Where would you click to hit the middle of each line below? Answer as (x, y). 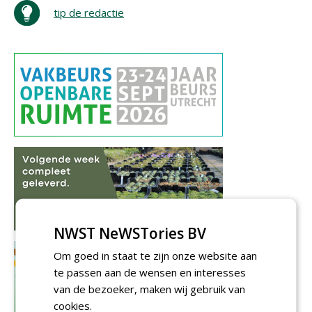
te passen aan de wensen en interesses (150, 272)
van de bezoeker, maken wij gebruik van (150, 288)
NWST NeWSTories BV (130, 233)
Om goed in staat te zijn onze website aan (156, 255)
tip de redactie (89, 13)
